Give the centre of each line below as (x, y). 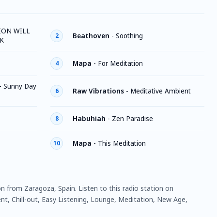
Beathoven (91, 36)
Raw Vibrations (98, 91)
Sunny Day (20, 86)
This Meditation (122, 143)
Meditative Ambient (161, 91)
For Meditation (120, 63)
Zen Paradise (132, 118)
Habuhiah (89, 118)
